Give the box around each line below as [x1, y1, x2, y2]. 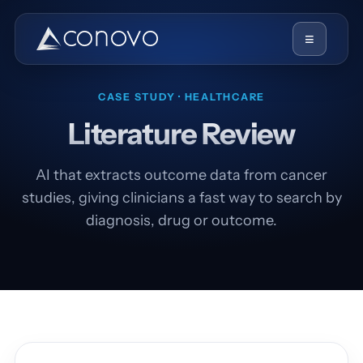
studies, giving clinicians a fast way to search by [21, 189, 342, 207]
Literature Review [67, 116, 296, 152]
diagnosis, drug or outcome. [86, 211, 277, 229]
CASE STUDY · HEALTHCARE [97, 91, 266, 103]
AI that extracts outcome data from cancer [36, 166, 327, 184]
